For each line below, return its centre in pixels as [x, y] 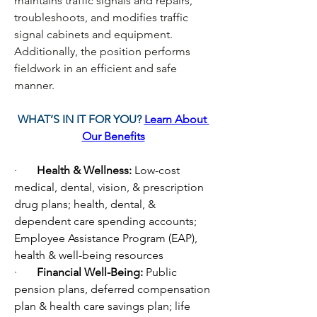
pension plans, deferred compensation [112, 289]
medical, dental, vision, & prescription [109, 187]
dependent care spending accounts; [105, 221]
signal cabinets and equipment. [93, 34]
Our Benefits [113, 136]
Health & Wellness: [86, 170]
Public [161, 272]
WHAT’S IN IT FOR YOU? [81, 119]
